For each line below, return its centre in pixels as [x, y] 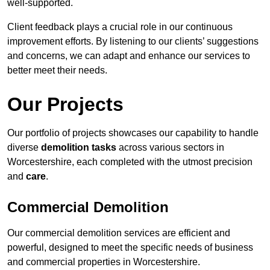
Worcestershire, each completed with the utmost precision [130, 162]
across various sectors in [170, 148]
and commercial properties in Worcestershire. [104, 262]
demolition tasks [79, 148]
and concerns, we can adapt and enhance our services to [129, 56]
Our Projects [65, 105]
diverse [24, 148]
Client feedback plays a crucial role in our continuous [120, 27]
